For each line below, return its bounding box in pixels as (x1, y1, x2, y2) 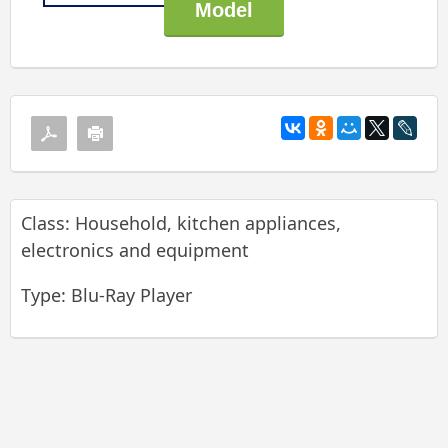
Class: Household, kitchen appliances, (21, 211, 341, 235)
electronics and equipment (21, 238, 249, 262)
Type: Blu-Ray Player (21, 283, 192, 307)
